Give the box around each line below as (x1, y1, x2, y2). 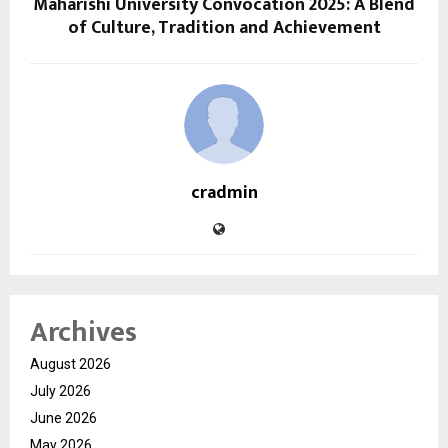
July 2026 (30, 382, 91, 399)
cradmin (190, 177, 258, 208)
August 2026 (30, 355, 111, 372)
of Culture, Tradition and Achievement (67, 12, 381, 43)
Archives (30, 308, 137, 356)
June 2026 (30, 409, 97, 426)
